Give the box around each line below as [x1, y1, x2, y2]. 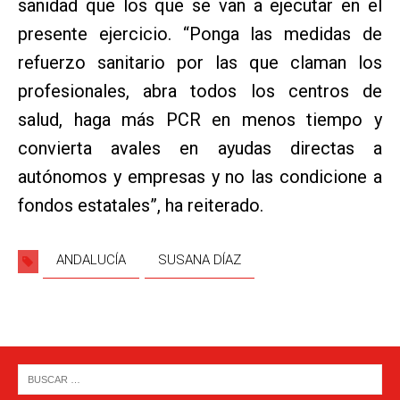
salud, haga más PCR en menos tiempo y [18, 108, 382, 130]
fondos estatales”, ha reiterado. [18, 194, 263, 216]
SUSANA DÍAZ [158, 251, 241, 268]
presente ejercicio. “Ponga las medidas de [18, 22, 382, 45]
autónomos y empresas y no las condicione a [18, 165, 382, 187]
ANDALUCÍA [56, 251, 126, 268]
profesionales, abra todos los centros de [18, 79, 382, 102]
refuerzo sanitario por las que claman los [18, 51, 382, 73]
